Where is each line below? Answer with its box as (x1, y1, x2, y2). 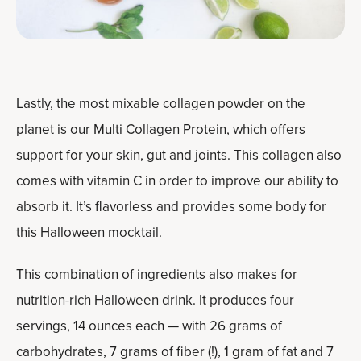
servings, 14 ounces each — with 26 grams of (16, 315, 282, 336)
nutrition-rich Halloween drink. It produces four (16, 289, 294, 310)
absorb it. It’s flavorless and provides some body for (16, 196, 326, 217)
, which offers (226, 118, 305, 139)
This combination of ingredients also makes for (16, 263, 297, 284)
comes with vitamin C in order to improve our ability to (16, 170, 338, 191)
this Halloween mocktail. (16, 222, 162, 243)
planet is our (16, 118, 93, 139)
